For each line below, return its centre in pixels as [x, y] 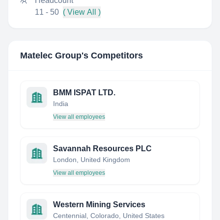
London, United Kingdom [92, 160]
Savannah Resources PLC [102, 149]
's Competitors [112, 55]
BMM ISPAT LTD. [84, 93]
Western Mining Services [99, 205]
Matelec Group [51, 55]
